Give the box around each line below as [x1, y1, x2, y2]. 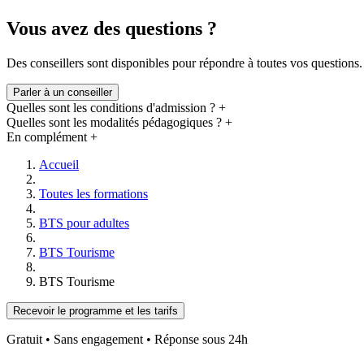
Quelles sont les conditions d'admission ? [6, 101, 215, 115]
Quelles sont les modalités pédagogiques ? [6, 115, 222, 130]
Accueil [39, 158, 79, 172]
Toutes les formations [39, 187, 148, 201]
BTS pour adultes [39, 216, 129, 231]
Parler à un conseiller [13, 86, 112, 99]
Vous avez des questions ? [6, 18, 217, 40]
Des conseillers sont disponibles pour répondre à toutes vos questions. [6, 56, 362, 71]
